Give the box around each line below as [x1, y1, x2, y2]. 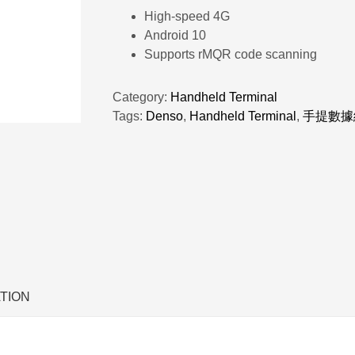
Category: [112, 90, 170, 105]
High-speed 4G [143, 10, 230, 24]
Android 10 [143, 29, 206, 43]
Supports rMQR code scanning [143, 48, 317, 62]
